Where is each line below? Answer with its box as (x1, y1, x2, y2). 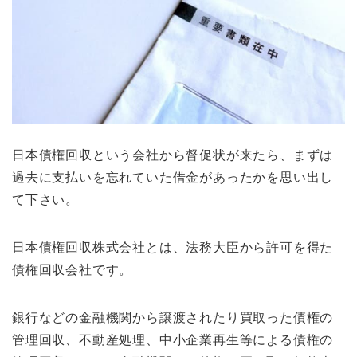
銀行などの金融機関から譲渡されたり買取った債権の (12, 310, 334, 324)
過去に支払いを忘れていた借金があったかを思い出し (12, 170, 334, 184)
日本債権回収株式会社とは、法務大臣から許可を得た (12, 240, 334, 254)
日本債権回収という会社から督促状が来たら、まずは (12, 147, 334, 162)
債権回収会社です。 (12, 262, 133, 277)
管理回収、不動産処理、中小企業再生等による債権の (12, 332, 334, 347)
